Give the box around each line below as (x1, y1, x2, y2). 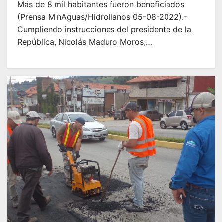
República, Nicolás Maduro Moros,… (17, 36, 152, 47)
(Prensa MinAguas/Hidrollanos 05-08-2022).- (17, 11, 187, 22)
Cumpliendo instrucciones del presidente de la (17, 24, 191, 34)
